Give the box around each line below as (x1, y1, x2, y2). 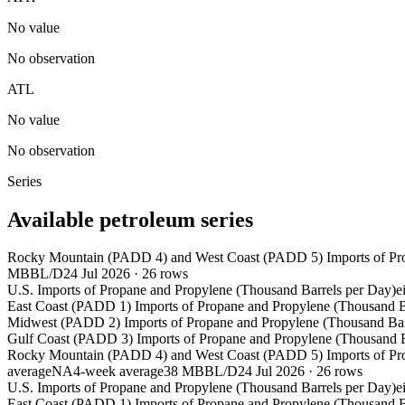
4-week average (73, 363, 164, 380)
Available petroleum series (7, 207, 253, 231)
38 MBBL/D (164, 363, 238, 380)
